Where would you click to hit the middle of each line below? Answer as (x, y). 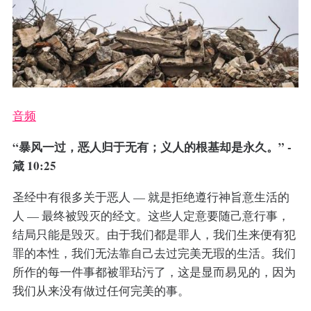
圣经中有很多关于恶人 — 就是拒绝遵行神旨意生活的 (151, 197)
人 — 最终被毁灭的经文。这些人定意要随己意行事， (151, 216)
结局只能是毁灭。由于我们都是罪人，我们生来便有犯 (154, 235)
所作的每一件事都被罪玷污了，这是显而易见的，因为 (154, 272)
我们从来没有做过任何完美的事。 (101, 291)
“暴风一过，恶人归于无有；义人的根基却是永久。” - (152, 147)
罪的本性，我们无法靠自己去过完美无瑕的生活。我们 (154, 253)
